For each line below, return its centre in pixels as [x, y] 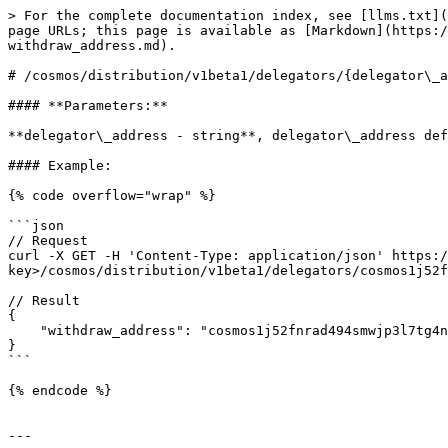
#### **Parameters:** [88, 105]
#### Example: [60, 165]
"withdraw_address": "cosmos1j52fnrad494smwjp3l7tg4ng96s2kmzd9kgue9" [24, 330]
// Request [48, 240]
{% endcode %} [60, 390]
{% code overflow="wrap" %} [112, 195]
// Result [44, 300]
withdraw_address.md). [92, 45]
